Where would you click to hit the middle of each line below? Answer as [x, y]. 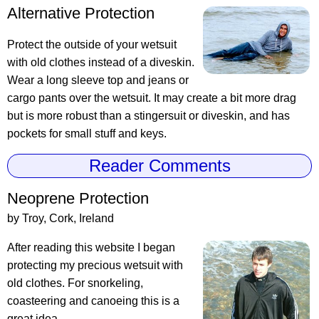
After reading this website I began [91, 248]
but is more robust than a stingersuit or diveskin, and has [148, 116]
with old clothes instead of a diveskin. [101, 63]
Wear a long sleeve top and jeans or [98, 80]
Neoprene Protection [78, 199]
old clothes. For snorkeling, [75, 283]
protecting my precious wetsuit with [95, 266]
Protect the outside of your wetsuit [92, 45]
